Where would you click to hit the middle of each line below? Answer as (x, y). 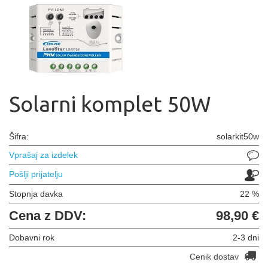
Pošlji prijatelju (36, 174)
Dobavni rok (32, 237)
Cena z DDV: (48, 215)
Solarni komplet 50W (110, 104)
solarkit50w (238, 136)
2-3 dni (246, 237)
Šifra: (19, 136)
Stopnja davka (36, 194)
